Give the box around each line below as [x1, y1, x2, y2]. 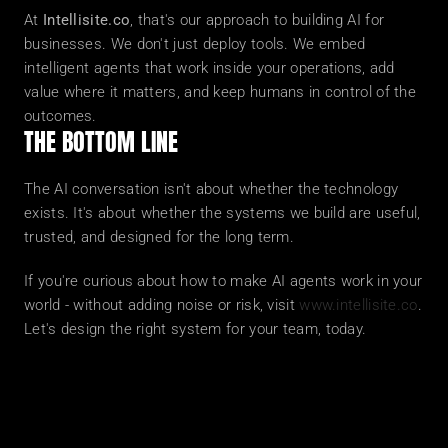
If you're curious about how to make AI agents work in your [24, 272, 423, 290]
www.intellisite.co [299, 296, 418, 314]
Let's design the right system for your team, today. [24, 320, 367, 338]
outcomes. [24, 107, 97, 125]
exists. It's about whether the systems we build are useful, [24, 204, 421, 222]
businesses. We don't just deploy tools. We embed [24, 35, 366, 53]
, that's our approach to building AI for [130, 11, 385, 29]
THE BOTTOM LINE [24, 124, 178, 160]
